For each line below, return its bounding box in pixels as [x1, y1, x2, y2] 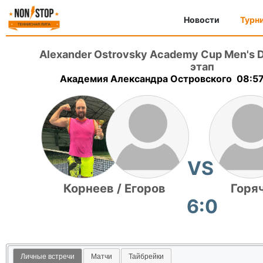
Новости [184, 15, 220, 25]
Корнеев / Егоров [63, 181, 166, 195]
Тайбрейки [129, 252, 164, 261]
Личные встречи [20, 252, 75, 261]
